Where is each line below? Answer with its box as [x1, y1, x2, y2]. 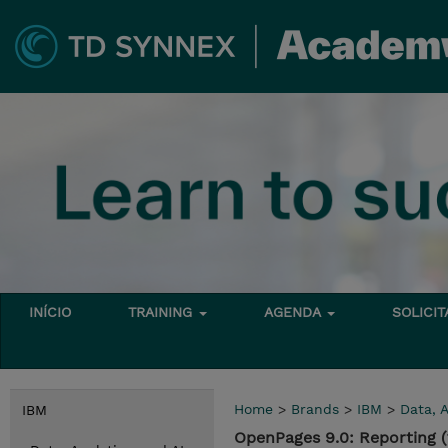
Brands [291, 401, 339, 417]
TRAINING [128, 304, 198, 320]
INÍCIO [29, 304, 72, 320]
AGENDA [264, 304, 326, 320]
